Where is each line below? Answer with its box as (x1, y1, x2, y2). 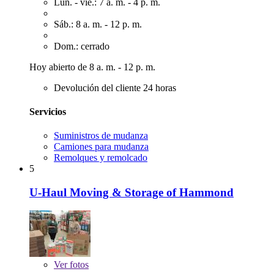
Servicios (29, 106, 66, 117)
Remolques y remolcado (54, 152, 147, 163)
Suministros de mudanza (54, 130, 148, 141)
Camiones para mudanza (54, 141, 149, 152)
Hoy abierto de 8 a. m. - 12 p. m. (29, 61, 155, 72)
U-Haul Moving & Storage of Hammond (29, 185, 234, 199)
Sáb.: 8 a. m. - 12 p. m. (54, 18, 142, 29)
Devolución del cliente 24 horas (54, 82, 176, 93)
